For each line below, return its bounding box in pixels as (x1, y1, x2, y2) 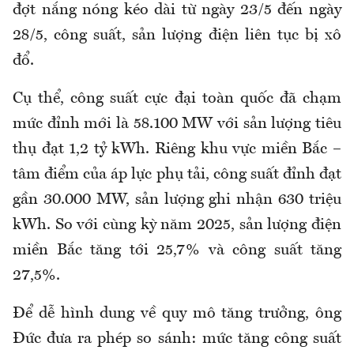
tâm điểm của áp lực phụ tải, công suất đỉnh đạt (13, 166, 341, 183)
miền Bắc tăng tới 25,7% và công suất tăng (13, 242, 341, 258)
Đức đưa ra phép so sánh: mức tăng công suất (13, 330, 341, 347)
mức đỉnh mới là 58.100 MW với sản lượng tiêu (13, 115, 341, 132)
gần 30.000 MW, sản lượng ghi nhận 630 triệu (13, 191, 341, 208)
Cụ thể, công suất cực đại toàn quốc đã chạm (13, 90, 341, 107)
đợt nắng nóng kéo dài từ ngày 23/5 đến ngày (13, 2, 341, 18)
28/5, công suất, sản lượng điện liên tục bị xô (13, 27, 341, 43)
